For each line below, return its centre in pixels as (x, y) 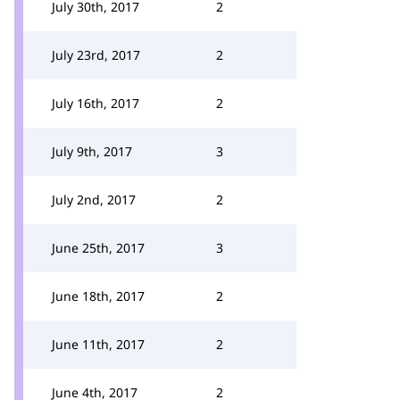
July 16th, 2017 (96, 103)
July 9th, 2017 (92, 151)
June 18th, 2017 (98, 296)
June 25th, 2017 (98, 248)
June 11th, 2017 (98, 344)
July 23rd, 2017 (96, 55)
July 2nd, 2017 (94, 200)
